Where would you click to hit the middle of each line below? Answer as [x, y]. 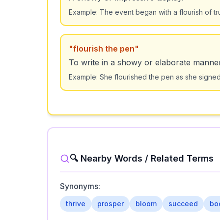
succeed [183, 204]
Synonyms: [80, 186]
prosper [110, 204]
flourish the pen [104, 49]
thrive [76, 204]
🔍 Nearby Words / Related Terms [142, 158]
